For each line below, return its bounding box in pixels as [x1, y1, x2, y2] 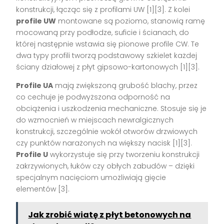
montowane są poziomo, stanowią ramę [56, 15, 205, 26]
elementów [16, 183, 58, 194]
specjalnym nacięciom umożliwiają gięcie [16, 172, 166, 182]
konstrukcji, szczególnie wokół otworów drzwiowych [16, 126, 198, 136]
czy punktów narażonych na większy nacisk [16, 137, 173, 148]
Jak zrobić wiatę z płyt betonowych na [28, 208, 191, 220]
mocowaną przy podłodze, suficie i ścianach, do [16, 27, 189, 37]
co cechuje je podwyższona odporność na [16, 91, 170, 102]
